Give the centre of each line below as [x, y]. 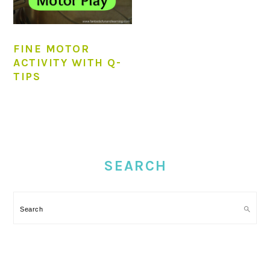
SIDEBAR [43, 149]
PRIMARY [44, 135]
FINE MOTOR [52, 49]
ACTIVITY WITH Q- [67, 62]
